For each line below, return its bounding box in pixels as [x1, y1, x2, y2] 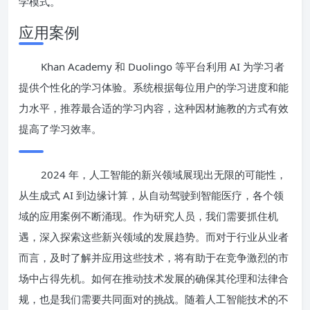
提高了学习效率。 [19, 121, 102, 136]
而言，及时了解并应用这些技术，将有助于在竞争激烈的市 [19, 250, 289, 264]
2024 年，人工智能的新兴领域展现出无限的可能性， [41, 167, 286, 181]
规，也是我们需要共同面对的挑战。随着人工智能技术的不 [19, 291, 289, 306]
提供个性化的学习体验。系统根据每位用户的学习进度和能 [19, 80, 289, 94]
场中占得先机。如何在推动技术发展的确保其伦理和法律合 [19, 271, 289, 285]
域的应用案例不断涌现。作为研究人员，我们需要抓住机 [19, 208, 278, 223]
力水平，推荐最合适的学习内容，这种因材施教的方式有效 [19, 100, 289, 115]
